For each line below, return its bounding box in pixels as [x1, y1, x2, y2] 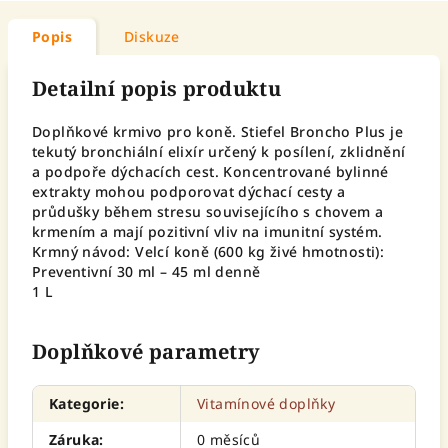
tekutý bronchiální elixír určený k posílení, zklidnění [32, 142, 406, 161]
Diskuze [124, 27, 180, 46]
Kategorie [49, 394, 120, 413]
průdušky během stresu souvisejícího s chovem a [32, 202, 384, 221]
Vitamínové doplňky [197, 394, 336, 413]
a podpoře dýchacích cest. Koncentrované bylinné [32, 162, 389, 181]
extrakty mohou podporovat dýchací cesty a [32, 182, 346, 201]
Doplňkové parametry [32, 338, 261, 365]
